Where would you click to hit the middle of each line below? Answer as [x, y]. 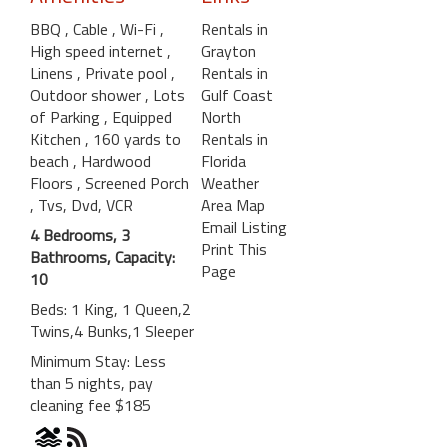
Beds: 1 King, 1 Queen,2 [110, 308]
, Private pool [124, 72]
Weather [229, 182]
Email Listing [243, 226]
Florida [223, 160]
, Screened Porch [133, 182]
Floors [53, 182]
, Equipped [138, 116]
